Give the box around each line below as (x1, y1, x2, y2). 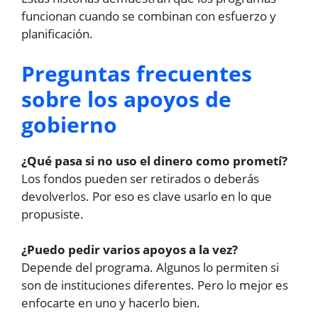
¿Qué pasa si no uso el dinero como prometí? (21, 152, 287, 169)
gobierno (21, 109, 117, 139)
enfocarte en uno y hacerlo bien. (21, 295, 200, 312)
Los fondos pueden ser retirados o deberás (21, 170, 259, 187)
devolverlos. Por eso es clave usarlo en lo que (21, 187, 272, 204)
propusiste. (21, 205, 84, 222)
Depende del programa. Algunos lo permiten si (21, 259, 279, 276)
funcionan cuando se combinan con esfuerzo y (21, 8, 276, 25)
